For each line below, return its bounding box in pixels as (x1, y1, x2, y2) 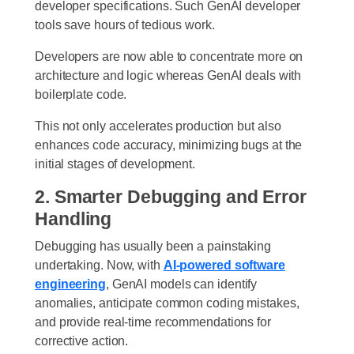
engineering (35, 276, 106, 291)
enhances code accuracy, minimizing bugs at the (35, 137, 303, 152)
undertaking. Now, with (35, 257, 164, 272)
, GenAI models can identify (105, 276, 258, 291)
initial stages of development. (35, 156, 195, 171)
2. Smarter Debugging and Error (35, 186, 307, 207)
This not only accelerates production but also (35, 118, 281, 133)
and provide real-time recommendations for (35, 314, 271, 329)
